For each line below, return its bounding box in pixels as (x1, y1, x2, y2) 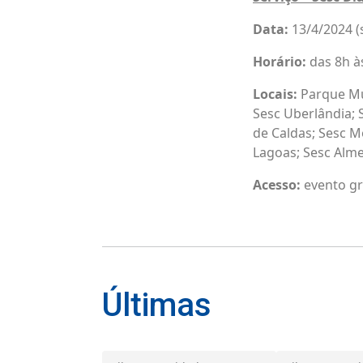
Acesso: (253, 175, 304, 194)
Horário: (253, 52, 306, 70)
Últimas (102, 285, 211, 324)
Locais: (253, 84, 297, 103)
